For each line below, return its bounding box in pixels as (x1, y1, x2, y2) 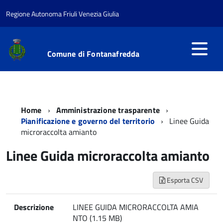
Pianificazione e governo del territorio (21, 115, 157, 127)
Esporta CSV (165, 175, 203, 185)
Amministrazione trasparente (56, 104, 160, 116)
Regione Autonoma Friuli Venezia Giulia (6, 8, 119, 19)
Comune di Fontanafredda (47, 48, 140, 60)
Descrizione (14, 201, 54, 213)
